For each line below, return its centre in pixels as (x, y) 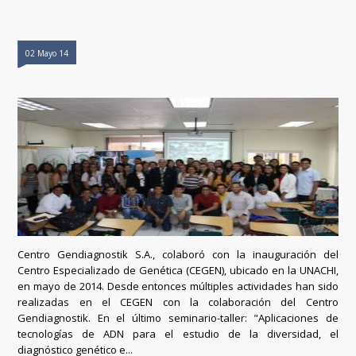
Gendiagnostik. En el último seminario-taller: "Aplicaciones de (178, 317)
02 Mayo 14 (47, 53)
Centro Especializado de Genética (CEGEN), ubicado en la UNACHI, (178, 270)
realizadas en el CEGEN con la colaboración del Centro (178, 302)
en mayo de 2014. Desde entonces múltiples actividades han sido (178, 286)
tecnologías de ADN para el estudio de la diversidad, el (178, 333)
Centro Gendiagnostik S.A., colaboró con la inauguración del (178, 254)
